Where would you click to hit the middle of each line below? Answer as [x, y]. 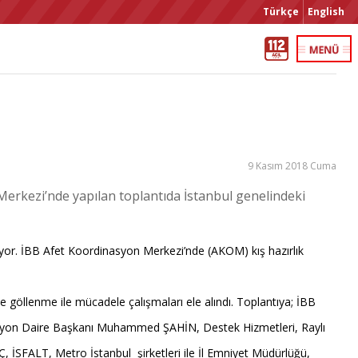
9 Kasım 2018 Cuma [292, 166]
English [326, 12]
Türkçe [281, 12]
